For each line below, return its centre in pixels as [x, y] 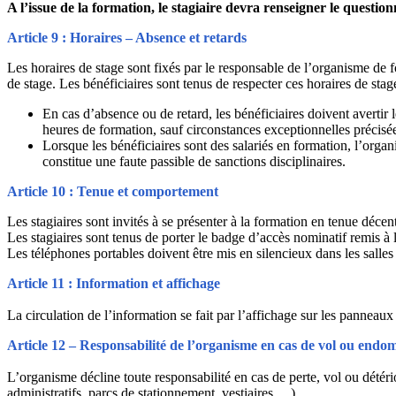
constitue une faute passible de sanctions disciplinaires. [194, 161]
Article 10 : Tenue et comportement [113, 191]
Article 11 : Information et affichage [114, 283]
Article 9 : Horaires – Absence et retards [129, 37]
